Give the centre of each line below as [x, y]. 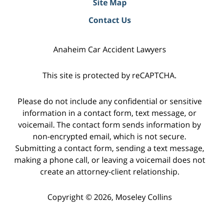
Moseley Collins [143, 197]
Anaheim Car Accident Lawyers [109, 49]
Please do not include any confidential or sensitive [109, 101]
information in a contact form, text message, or [109, 113]
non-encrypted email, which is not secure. [109, 136]
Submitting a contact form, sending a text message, [109, 148]
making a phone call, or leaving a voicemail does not [109, 160]
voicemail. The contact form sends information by [109, 124]
